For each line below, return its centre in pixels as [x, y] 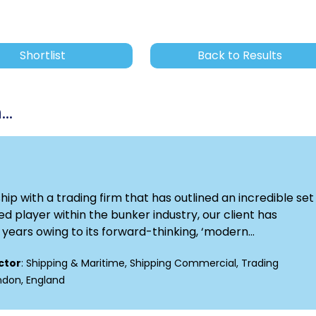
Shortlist [43, 56]
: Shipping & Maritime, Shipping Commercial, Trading [150, 263]
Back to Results [240, 56]
